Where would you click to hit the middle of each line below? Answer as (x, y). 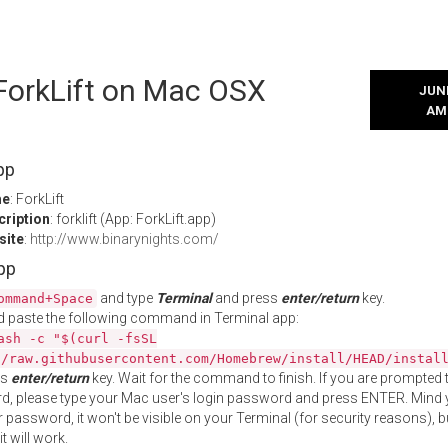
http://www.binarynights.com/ (124, 239)
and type (126, 298)
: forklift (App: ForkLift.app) (133, 219)
